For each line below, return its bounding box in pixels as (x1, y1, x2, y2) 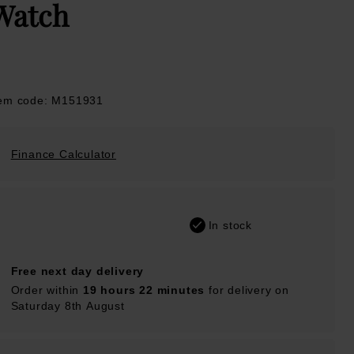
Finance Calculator (10, 148, 116, 160)
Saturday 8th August (10, 299, 125, 312)
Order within (10, 283, 83, 296)
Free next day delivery (10, 264, 145, 277)
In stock (208, 218, 252, 232)
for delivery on (205, 283, 289, 296)
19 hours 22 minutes (82, 283, 205, 296)
